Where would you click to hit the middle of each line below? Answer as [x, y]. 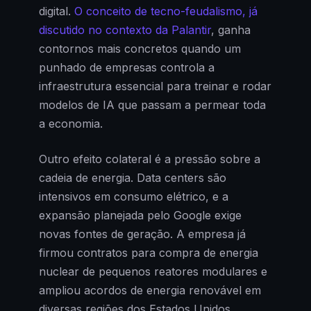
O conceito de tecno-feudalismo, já [166, 11]
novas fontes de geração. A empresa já [142, 234]
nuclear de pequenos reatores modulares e [153, 272]
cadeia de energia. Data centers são [133, 178]
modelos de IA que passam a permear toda [152, 105]
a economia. [71, 124]
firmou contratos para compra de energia [149, 253]
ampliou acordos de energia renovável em [150, 291]
